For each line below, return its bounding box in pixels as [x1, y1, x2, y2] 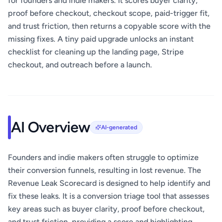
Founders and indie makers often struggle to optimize [8, 153, 199, 163]
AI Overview [11, 118, 90, 137]
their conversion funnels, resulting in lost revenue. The [8, 166, 201, 175]
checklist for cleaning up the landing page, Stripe [8, 47, 184, 57]
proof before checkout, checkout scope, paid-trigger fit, [8, 8, 210, 18]
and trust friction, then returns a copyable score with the [8, 21, 211, 31]
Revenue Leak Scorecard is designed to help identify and [8, 178, 210, 188]
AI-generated [101, 124, 137, 131]
